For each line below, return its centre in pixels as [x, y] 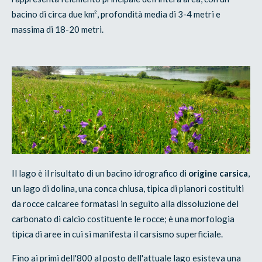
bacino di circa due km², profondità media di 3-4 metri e [116, 14]
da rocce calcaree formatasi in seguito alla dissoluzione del [125, 203]
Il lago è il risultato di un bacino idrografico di [100, 173]
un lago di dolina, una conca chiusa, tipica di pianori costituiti [128, 188]
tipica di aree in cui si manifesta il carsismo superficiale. [118, 234]
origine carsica [218, 173]
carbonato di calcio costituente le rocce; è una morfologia [123, 218]
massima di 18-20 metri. [58, 29]
